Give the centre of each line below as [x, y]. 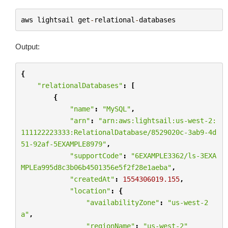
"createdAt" [92, 179]
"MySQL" [116, 109]
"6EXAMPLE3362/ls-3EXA [173, 155]
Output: [27, 47]
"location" [90, 191]
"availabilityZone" [122, 202]
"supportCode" [96, 155]
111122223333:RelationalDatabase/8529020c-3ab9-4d [118, 132]
